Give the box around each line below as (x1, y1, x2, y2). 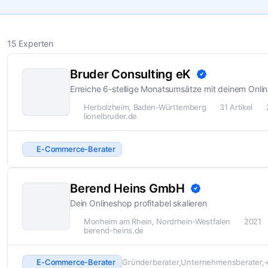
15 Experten (7, 38, 54, 49)
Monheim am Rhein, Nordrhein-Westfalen (84, 217, 230, 227)
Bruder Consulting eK (70, 67, 191, 82)
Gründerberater (122, 257, 179, 267)
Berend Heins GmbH (70, 181, 185, 196)
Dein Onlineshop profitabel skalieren (70, 198, 207, 209)
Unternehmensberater (181, 257, 263, 267)
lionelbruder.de (84, 111, 138, 121)
